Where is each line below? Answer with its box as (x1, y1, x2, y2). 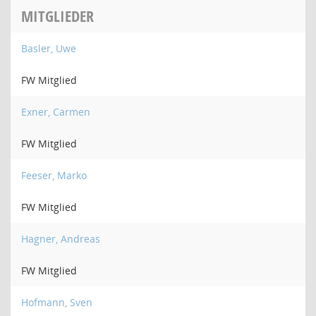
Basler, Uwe (21, 42, 76, 55)
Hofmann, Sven (21, 296, 92, 309)
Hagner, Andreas (21, 232, 100, 245)
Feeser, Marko (21, 169, 87, 182)
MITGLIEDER (21, 6, 94, 27)
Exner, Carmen (21, 105, 90, 119)
